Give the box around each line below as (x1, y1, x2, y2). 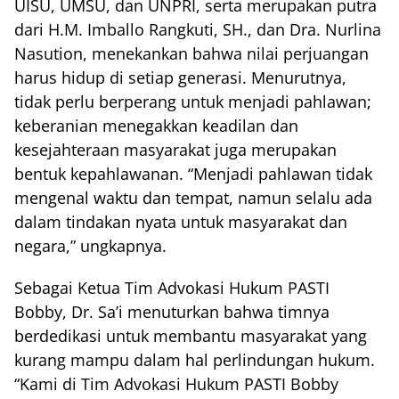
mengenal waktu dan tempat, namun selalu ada (14, 187, 372, 209)
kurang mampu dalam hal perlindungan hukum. (14, 349, 375, 371)
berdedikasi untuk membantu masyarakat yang (14, 325, 367, 347)
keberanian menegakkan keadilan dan (14, 115, 298, 137)
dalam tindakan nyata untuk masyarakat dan (14, 211, 347, 233)
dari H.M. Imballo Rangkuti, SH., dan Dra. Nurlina (14, 19, 381, 41)
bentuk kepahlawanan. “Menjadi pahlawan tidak (14, 163, 372, 185)
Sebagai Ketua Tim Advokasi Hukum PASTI (14, 277, 330, 299)
